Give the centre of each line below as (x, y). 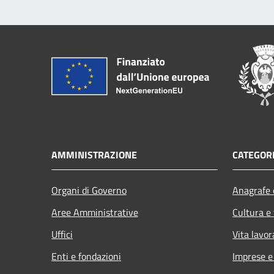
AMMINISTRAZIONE (94, 155)
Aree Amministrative (95, 213)
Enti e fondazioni (86, 257)
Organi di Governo (89, 191)
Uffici (62, 235)
